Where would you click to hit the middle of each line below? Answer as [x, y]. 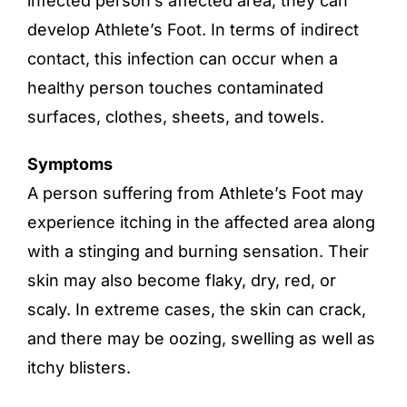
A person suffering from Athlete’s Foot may [195, 193]
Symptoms [74, 164]
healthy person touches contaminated [175, 88]
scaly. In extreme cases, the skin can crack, [197, 309]
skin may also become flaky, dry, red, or [182, 280]
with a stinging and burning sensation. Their [198, 251]
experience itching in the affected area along [201, 222]
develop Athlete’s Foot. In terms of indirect [193, 30]
